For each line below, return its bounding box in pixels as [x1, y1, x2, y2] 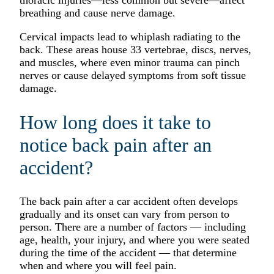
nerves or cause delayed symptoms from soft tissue [20, 69, 246, 82]
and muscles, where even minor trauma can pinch [20, 56, 240, 69]
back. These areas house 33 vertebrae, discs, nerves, [20, 43, 251, 56]
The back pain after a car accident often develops [20, 195, 238, 208]
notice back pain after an [20, 133, 212, 156]
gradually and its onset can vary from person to [20, 208, 229, 221]
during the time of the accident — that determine [20, 246, 237, 259]
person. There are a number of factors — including [20, 221, 246, 234]
